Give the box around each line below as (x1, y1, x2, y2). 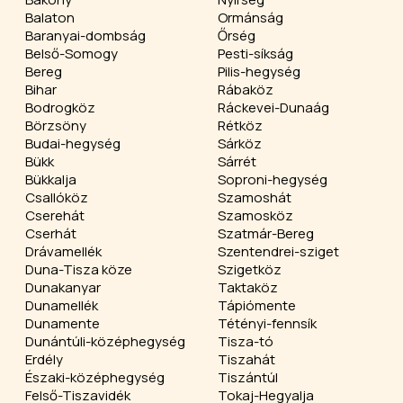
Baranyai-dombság (25, 26, 146, 45)
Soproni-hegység (218, 170, 327, 189)
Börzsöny (25, 116, 86, 135)
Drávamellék (25, 242, 102, 261)
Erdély (25, 350, 63, 369)
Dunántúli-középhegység (25, 332, 185, 351)
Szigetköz (218, 260, 282, 279)
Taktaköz (218, 278, 278, 297)
